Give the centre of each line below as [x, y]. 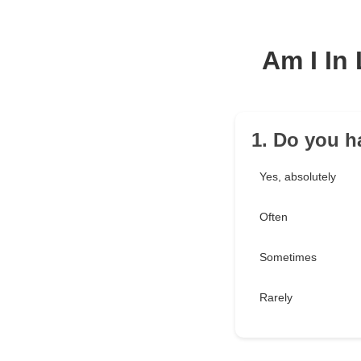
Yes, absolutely [298, 176]
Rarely [276, 297]
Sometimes [288, 257]
